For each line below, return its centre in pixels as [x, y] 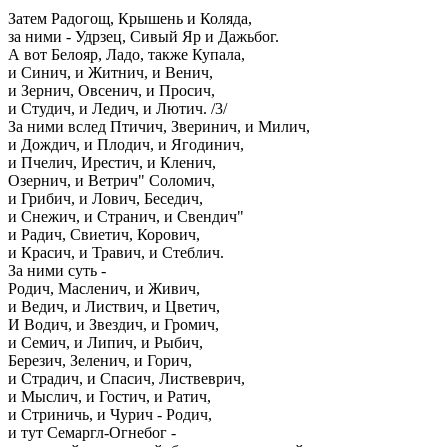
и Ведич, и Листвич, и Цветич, [114, 306]
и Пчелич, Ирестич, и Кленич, [112, 162]
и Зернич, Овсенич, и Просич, [111, 90]
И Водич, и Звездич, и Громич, [113, 324]
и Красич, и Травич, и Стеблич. [116, 252]
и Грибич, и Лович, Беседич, [105, 198]
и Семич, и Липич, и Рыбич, [105, 342]
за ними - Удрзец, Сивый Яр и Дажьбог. [143, 36]
